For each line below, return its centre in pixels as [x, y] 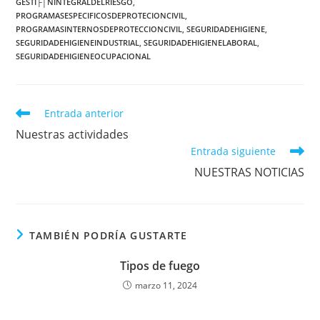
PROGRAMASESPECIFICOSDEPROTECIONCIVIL [101, 15]
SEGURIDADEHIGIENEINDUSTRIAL [78, 42]
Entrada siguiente [233, 151]
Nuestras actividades [72, 134]
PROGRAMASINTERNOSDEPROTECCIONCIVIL [99, 29]
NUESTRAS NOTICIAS [249, 172]
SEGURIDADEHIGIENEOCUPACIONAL [84, 56]
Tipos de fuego [160, 266]
